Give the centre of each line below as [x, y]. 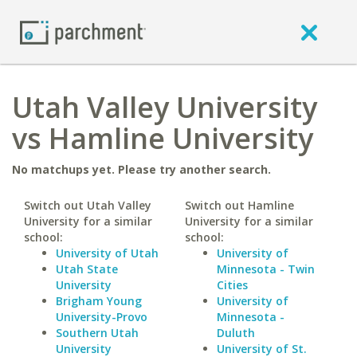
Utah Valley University [165, 107]
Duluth [235, 333]
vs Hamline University [163, 138]
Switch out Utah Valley [88, 205]
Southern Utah [97, 333]
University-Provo [102, 317]
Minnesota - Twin [265, 269]
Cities [232, 285]
